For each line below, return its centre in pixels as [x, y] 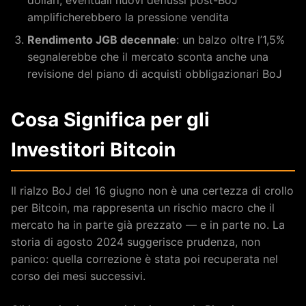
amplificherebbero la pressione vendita [128, 17]
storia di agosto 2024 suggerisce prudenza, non [136, 241]
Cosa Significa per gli [110, 119]
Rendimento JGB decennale [102, 39]
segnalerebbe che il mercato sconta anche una [148, 56]
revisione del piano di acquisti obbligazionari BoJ [155, 73]
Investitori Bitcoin [93, 149]
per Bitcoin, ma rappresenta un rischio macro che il [143, 207]
